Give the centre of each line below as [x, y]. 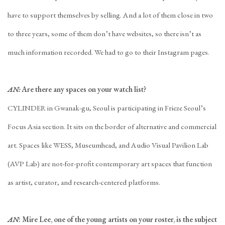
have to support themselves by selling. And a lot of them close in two [110, 15]
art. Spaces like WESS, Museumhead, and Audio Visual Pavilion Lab [108, 145]
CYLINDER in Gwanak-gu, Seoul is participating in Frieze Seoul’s [107, 108]
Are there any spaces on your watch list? [83, 89]
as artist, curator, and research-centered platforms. [84, 182]
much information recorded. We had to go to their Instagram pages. [108, 52]
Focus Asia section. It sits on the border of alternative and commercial [112, 127]
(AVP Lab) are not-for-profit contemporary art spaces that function [110, 164]
